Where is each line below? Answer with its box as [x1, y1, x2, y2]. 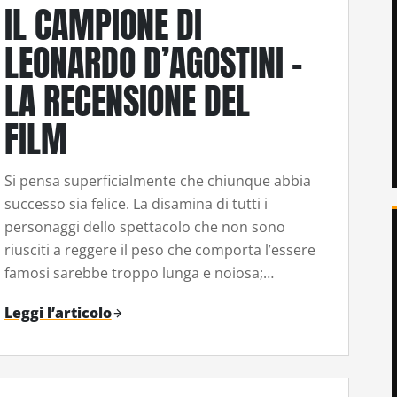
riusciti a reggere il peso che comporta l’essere [4, 240, 315, 261]
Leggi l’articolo [4, 302, 112, 323]
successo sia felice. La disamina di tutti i [4, 194, 268, 214]
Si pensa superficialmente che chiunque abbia [4, 171, 311, 191]
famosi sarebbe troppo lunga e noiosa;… [4, 263, 274, 284]
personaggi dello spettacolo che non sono [4, 217, 285, 237]
